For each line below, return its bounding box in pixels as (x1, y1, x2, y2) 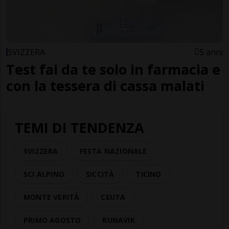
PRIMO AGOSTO (24, 215, 81, 225)
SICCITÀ (86, 169, 114, 179)
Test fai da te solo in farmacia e (6, 60, 220, 79)
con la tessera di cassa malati (6, 76, 204, 96)
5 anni (199, 47, 223, 58)
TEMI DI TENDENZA (15, 118, 144, 138)
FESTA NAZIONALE (79, 146, 147, 156)
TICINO (135, 169, 162, 179)
